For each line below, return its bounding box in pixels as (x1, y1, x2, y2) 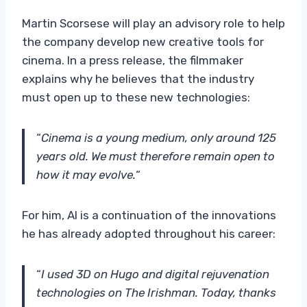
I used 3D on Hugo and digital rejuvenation (41, 267, 269, 281)
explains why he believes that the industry (22, 71, 254, 86)
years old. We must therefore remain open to (36, 149, 275, 163)
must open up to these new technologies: (22, 90, 250, 104)
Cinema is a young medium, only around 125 (41, 130, 276, 145)
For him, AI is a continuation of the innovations (22, 208, 276, 222)
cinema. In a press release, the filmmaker (22, 53, 243, 67)
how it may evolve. (36, 167, 136, 182)
